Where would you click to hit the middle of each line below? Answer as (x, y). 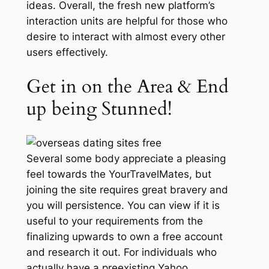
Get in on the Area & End (127, 86)
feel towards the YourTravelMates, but (119, 174)
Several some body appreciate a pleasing (126, 159)
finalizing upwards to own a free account (124, 237)
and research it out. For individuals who (121, 252)
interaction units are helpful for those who (127, 21)
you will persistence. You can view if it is (123, 206)
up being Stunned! (99, 108)
